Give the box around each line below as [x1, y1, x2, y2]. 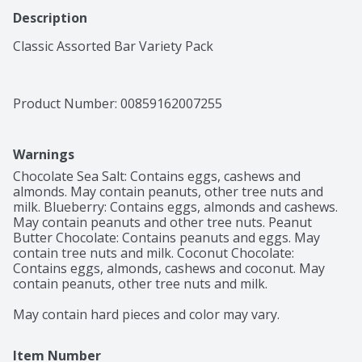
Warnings [13, 145, 74, 164]
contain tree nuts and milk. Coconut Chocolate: [13, 244, 294, 263]
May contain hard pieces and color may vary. [13, 305, 280, 324]
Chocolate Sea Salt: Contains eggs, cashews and [13, 167, 301, 186]
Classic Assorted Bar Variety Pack [13, 37, 213, 56]
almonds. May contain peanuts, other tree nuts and [13, 183, 323, 201]
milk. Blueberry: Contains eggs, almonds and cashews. [13, 198, 338, 217]
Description [13, 9, 87, 27]
